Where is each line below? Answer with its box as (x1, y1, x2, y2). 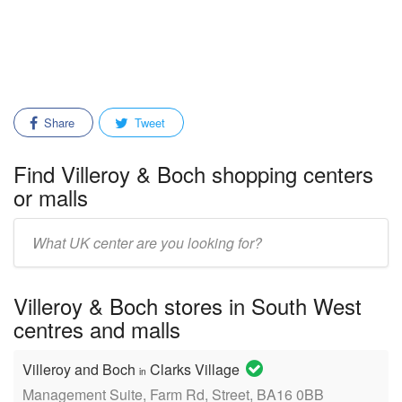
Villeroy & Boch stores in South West (13, 290, 362, 321)
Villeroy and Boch (22, 359, 139, 380)
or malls (13, 181, 88, 213)
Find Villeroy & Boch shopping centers (13, 158, 373, 189)
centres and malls (13, 313, 180, 345)
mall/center (13, 244, 77, 263)
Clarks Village (146, 359, 243, 380)
